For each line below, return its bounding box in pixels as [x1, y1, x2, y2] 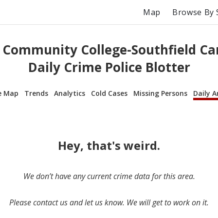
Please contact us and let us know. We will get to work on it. [9, 197, 209, 208]
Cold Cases [91, 88, 127, 98]
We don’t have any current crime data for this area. [23, 170, 195, 182]
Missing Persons [133, 88, 187, 98]
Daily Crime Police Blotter [28, 58, 190, 76]
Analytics [54, 88, 85, 98]
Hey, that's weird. [58, 137, 160, 153]
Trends [24, 88, 48, 98]
